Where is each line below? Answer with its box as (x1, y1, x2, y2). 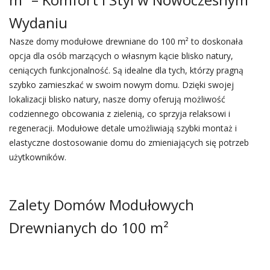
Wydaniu (8, 13, 67, 33)
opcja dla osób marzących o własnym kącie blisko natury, (8, 50, 233, 61)
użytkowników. (8, 151, 66, 163)
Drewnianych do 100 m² (8, 218, 169, 237)
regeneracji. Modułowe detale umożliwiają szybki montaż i (8, 122, 237, 134)
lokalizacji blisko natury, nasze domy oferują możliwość (8, 93, 225, 105)
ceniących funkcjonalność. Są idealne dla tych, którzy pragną (8, 64, 243, 76)
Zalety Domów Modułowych (8, 195, 194, 215)
